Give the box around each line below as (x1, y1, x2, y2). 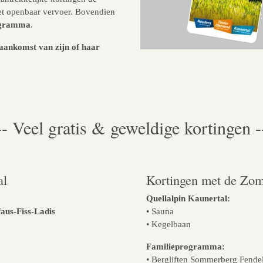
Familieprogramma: (146, 241, 225, 252)
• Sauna (146, 206, 174, 217)
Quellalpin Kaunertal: (146, 193, 230, 204)
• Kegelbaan (146, 219, 191, 230)
